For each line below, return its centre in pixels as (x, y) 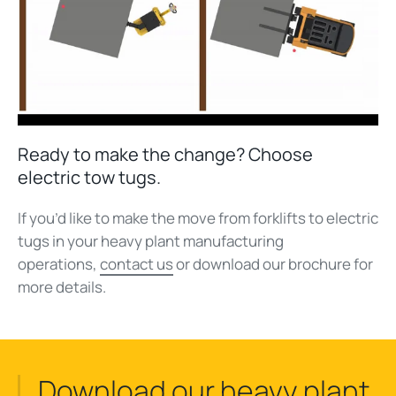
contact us (137, 263)
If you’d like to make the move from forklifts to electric (198, 217)
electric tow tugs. (89, 177)
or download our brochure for (274, 263)
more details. (62, 286)
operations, (59, 263)
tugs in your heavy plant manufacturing (151, 240)
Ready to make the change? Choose (165, 154)
